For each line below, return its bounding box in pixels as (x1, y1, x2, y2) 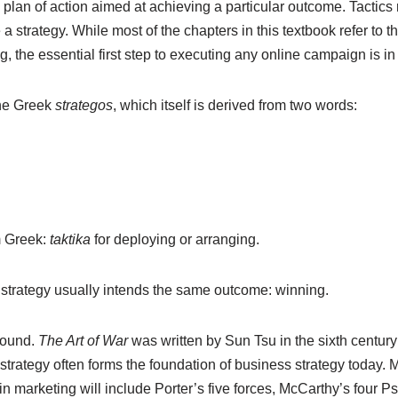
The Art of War (37, 333, 128, 348)
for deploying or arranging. (90, 232, 259, 247)
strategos (54, 98, 113, 113)
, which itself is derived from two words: (112, 98, 357, 113)
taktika (49, 232, 91, 247)
